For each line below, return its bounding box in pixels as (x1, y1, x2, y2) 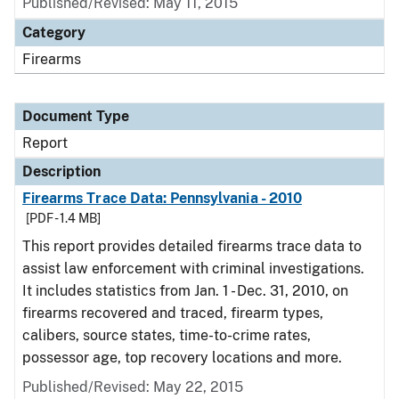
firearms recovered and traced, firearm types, (22, 305, 323, 322)
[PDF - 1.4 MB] (26, 211, 101, 225)
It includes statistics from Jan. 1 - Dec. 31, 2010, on (22, 282, 348, 299)
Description (22, 163, 101, 180)
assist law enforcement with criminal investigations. (22, 260, 364, 277)
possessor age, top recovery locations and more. (22, 349, 346, 366)
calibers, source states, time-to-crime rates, (22, 327, 311, 344)
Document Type (22, 108, 129, 125)
